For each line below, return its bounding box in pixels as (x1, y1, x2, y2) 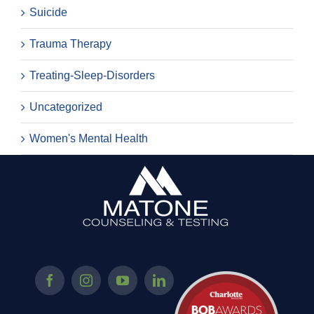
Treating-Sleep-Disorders (29, 69, 155, 81)
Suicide (29, 6, 67, 18)
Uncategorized (29, 100, 102, 113)
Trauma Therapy (29, 37, 111, 50)
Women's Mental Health (29, 132, 148, 144)
